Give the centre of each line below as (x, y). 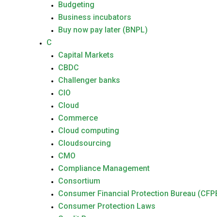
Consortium (79, 181)
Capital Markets (86, 55)
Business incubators (95, 17)
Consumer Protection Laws (107, 206)
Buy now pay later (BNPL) (103, 30)
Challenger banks (89, 80)
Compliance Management (104, 168)
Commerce (78, 118)
